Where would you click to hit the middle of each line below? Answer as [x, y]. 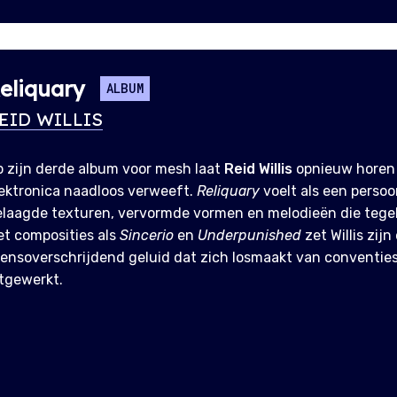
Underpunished [249, 235]
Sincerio [147, 235]
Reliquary [228, 191]
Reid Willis [258, 168]
